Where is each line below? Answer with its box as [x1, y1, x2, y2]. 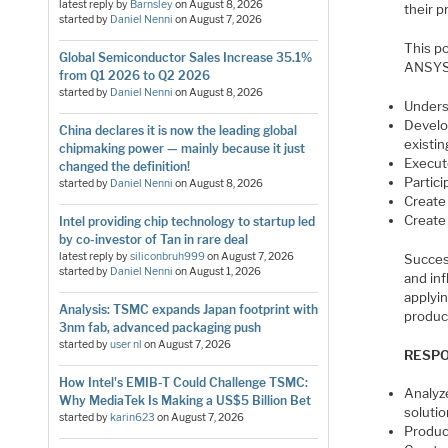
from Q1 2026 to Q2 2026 [58, 67, 210, 83]
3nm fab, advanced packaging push [58, 319, 261, 335]
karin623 [109, 410, 155, 424]
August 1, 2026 [188, 264, 261, 278]
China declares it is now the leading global [58, 122, 297, 138]
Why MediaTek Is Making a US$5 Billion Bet [58, 392, 311, 408]
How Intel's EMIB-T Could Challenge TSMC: [58, 374, 308, 390]
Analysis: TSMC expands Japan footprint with [58, 301, 318, 317]
